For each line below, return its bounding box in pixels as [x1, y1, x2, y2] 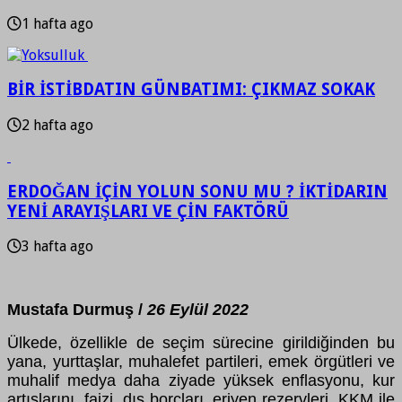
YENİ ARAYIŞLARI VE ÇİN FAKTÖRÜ [7, 201, 289, 221]
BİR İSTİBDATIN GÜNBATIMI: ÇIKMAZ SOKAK [7, 80, 375, 100]
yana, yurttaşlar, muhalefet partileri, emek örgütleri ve [7, 353, 395, 371]
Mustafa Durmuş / [7, 301, 147, 319]
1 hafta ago [22, 14, 93, 32]
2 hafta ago [22, 117, 93, 134]
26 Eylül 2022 [147, 301, 249, 319]
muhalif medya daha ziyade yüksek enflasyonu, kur [7, 371, 395, 390]
